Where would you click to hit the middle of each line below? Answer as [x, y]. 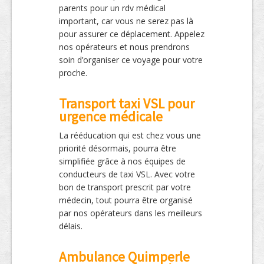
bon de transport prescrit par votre [125, 187]
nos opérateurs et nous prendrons [124, 47]
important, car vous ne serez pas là [126, 21]
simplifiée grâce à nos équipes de [122, 161]
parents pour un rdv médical [112, 8]
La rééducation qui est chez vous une [130, 136]
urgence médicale [111, 117]
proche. [73, 73]
